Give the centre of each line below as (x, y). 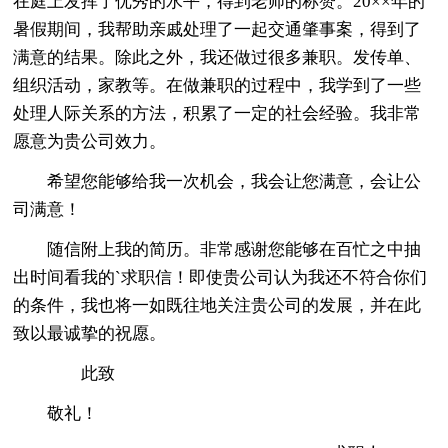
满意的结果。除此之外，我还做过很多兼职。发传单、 (217, 57)
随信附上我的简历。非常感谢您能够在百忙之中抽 (234, 249)
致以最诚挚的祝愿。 (90, 333)
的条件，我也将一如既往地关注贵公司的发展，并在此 (217, 305)
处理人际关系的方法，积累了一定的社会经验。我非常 (217, 113)
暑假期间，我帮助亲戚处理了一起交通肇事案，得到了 (217, 29)
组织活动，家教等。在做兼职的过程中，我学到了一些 (217, 85)
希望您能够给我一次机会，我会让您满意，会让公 (234, 181)
